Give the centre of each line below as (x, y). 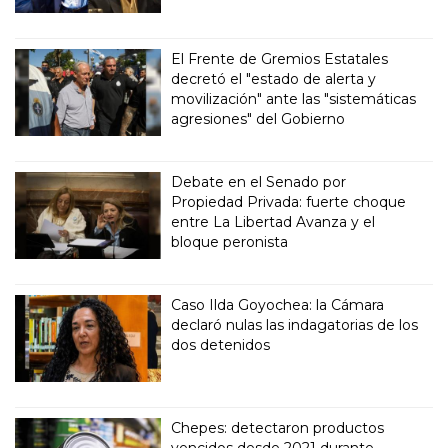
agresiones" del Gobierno (258, 119)
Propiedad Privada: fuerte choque (289, 202)
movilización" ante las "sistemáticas (294, 99)
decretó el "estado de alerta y (274, 79)
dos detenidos (221, 345)
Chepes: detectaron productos (278, 428)
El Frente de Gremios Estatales (280, 59)
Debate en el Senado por (259, 182)
